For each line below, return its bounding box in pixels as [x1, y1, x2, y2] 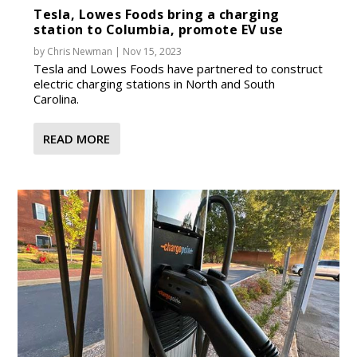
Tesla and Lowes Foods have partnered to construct [33, 60, 324, 76]
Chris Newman [47, 44, 113, 58]
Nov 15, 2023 [123, 44, 182, 58]
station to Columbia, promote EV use [33, 20, 284, 38]
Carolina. [33, 90, 80, 107]
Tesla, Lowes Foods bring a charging [33, 5, 280, 23]
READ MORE [43, 130, 111, 147]
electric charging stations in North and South [33, 75, 276, 92]
